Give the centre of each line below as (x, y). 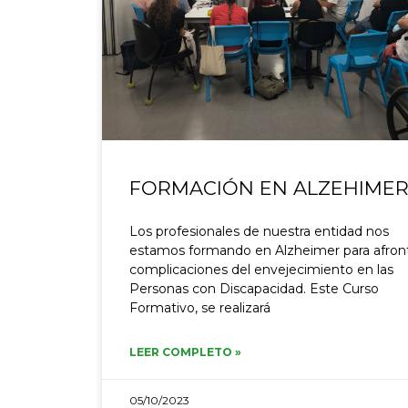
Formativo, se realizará (200, 308)
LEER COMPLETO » (185, 352)
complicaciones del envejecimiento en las (261, 270)
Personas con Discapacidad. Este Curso (254, 289)
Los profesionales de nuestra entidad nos (259, 232)
